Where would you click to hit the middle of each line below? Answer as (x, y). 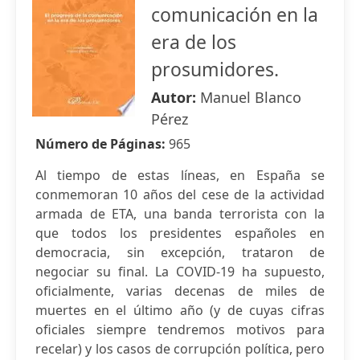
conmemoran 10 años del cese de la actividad (180, 194)
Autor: (176, 97)
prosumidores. (215, 69)
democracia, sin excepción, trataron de (180, 252)
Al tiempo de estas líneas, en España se (180, 175)
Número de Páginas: (102, 144)
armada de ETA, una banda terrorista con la (180, 214)
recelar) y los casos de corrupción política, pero (180, 349)
